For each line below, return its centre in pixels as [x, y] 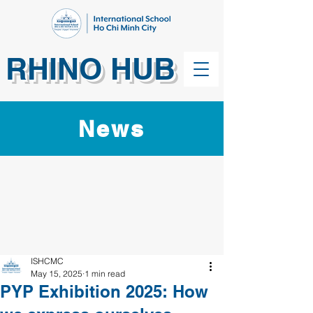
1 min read [105, 274]
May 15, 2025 [57, 274]
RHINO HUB [90, 69]
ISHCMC [47, 261]
